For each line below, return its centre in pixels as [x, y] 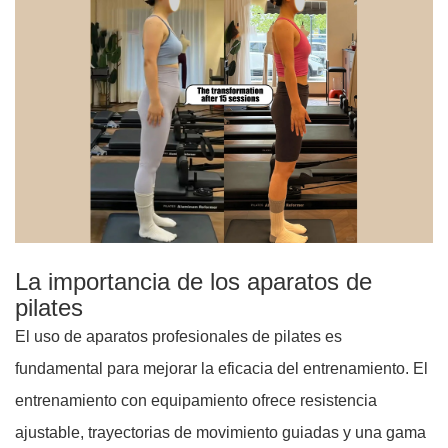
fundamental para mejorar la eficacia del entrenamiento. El [221, 368]
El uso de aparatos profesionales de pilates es [178, 336]
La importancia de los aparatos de [193, 281]
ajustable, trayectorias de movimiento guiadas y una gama [220, 432]
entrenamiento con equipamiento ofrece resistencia [196, 400]
